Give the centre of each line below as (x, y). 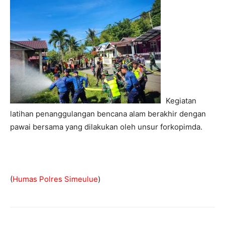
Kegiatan (181, 101)
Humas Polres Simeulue (55, 179)
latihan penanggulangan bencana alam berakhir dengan (108, 114)
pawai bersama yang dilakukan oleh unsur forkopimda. (106, 127)
